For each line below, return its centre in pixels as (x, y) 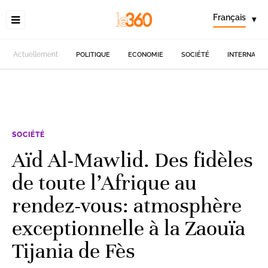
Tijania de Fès (74, 251)
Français (229, 17)
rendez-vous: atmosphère (127, 205)
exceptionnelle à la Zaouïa (129, 228)
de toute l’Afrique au (104, 182)
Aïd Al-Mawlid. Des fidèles (133, 160)
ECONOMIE (146, 54)
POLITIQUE (93, 54)
